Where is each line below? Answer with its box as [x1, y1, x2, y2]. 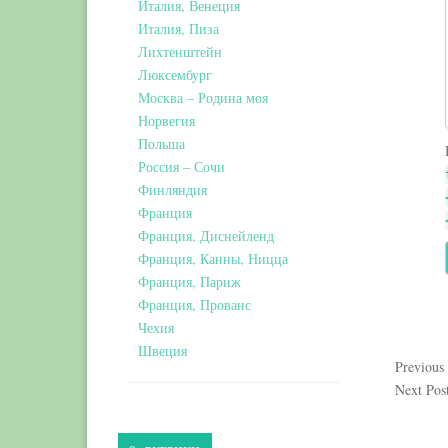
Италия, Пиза [138, 19, 219, 38]
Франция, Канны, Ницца [138, 249, 288, 268]
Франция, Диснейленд [138, 226, 274, 245]
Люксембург [138, 65, 212, 84]
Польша [138, 134, 185, 153]
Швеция [138, 341, 187, 360]
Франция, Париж [138, 272, 241, 291]
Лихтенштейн [138, 42, 222, 61]
